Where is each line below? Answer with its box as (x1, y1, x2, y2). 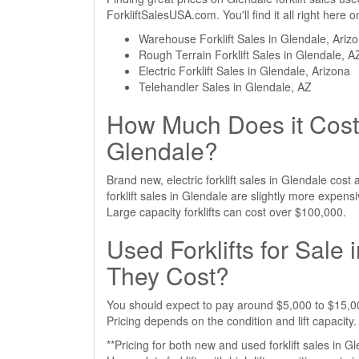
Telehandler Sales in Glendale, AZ (139, 79, 312, 95)
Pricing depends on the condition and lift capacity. (107, 313, 357, 329)
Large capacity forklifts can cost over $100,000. (107, 204, 346, 220)
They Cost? (107, 258, 229, 292)
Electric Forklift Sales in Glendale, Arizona (139, 63, 350, 79)
